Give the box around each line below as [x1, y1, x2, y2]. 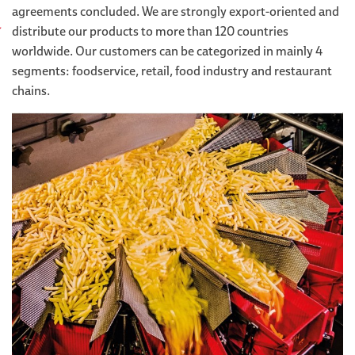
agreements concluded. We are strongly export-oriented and [12, 2, 339, 20]
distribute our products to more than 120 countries [12, 22, 288, 40]
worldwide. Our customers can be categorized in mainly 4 [12, 42, 323, 59]
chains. [12, 82, 50, 99]
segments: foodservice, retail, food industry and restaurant [12, 62, 332, 79]
